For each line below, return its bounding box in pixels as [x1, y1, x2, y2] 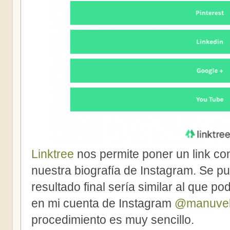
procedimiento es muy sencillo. [31, 213, 194, 226]
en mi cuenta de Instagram [31, 197, 175, 210]
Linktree [31, 147, 74, 161]
